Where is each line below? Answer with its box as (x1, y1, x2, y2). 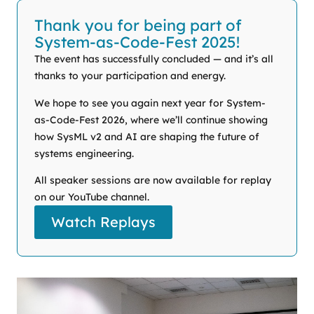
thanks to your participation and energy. (34, 69, 226, 83)
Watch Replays (51, 213, 156, 231)
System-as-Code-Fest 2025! (34, 32, 240, 53)
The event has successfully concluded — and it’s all (34, 53, 273, 66)
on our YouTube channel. (34, 191, 149, 204)
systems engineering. (34, 146, 134, 160)
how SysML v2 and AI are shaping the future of (34, 130, 259, 143)
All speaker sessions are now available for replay (34, 174, 271, 187)
